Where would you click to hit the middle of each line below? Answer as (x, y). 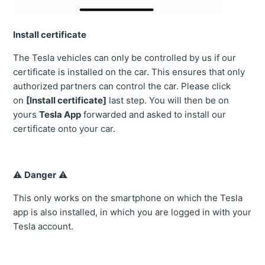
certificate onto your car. (64, 129)
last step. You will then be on (168, 101)
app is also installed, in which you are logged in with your (132, 212)
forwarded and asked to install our (154, 115)
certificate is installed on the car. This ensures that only (129, 72)
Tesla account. (43, 227)
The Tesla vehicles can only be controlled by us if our (125, 58)
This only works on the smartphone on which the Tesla (128, 198)
